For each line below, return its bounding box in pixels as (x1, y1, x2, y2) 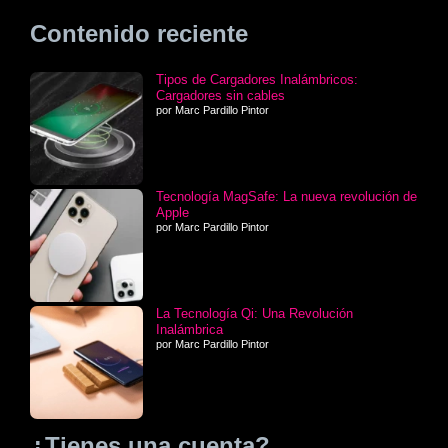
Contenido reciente (30, 19, 248, 47)
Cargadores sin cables (156, 87, 285, 103)
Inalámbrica (156, 321, 223, 337)
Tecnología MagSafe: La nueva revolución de (156, 188, 417, 204)
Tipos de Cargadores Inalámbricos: (156, 71, 358, 87)
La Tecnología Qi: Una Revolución (156, 305, 353, 321)
